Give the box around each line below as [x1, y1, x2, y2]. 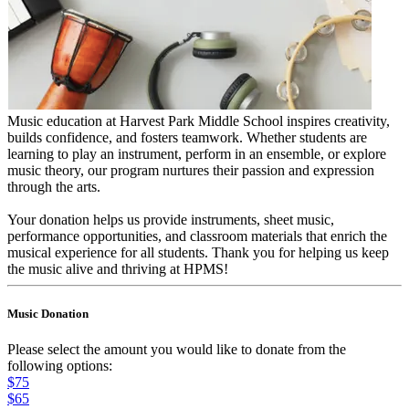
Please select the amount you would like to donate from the [7, 341, 346, 357]
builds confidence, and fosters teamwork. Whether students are [7, 129, 367, 145]
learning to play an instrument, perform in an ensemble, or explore [7, 145, 386, 162]
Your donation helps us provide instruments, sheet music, [7, 211, 334, 227]
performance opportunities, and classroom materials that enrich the [7, 227, 387, 244]
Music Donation [7, 306, 89, 320]
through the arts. [7, 178, 100, 194]
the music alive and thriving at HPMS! [7, 260, 228, 277]
